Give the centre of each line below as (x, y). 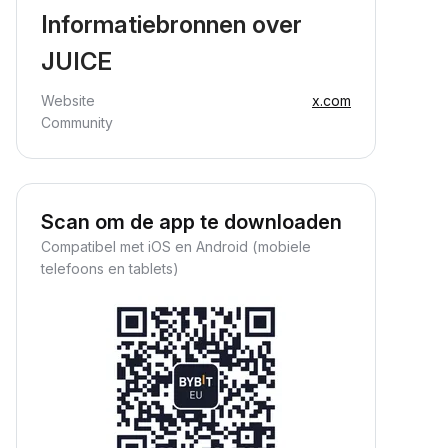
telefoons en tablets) (110, 268)
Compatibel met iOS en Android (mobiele (176, 246)
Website (68, 100)
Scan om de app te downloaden (191, 222)
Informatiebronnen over (171, 24)
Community (77, 122)
